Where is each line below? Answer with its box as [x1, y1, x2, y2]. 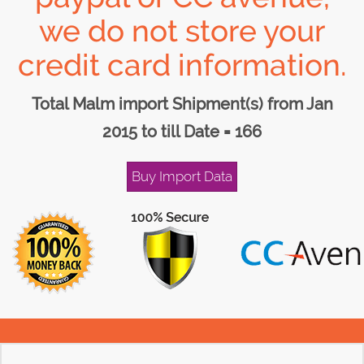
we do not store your [39, 13, 325, 49]
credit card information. [18, 47, 346, 83]
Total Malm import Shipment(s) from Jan [31, 94, 333, 114]
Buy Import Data [132, 168, 232, 184]
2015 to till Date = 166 [102, 122, 262, 141]
